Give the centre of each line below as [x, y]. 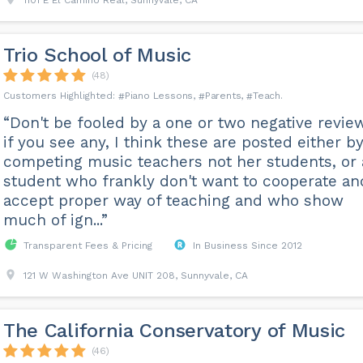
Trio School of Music [97, 55]
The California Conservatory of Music [174, 331]
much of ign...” [55, 220]
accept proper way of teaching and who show [173, 201]
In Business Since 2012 [247, 246]
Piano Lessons [159, 96]
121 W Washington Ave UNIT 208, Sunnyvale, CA [135, 275]
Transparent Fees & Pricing [88, 246]
